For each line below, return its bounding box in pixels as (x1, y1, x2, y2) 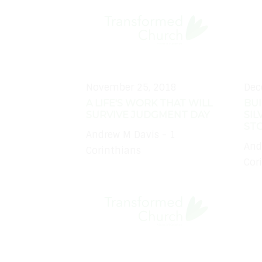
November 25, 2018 (86, 81, 177, 94)
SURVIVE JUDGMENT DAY (86, 109, 209, 120)
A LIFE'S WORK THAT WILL (86, 97, 212, 109)
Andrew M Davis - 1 (86, 129, 175, 142)
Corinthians (86, 144, 141, 157)
